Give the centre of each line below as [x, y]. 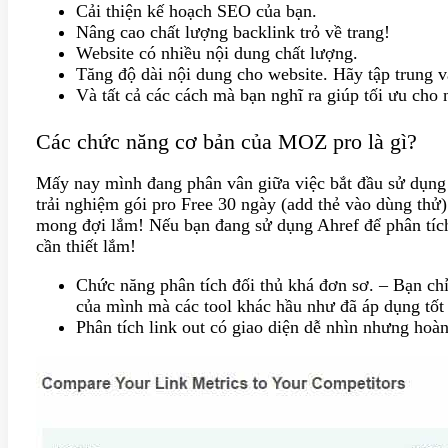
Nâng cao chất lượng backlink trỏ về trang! [233, 31]
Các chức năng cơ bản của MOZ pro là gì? [226, 141]
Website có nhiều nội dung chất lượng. [217, 52]
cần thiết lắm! [86, 246]
